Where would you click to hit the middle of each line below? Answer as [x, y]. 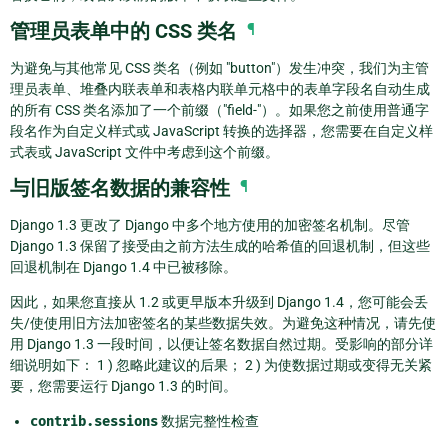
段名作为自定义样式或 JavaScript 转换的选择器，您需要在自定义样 [221, 130]
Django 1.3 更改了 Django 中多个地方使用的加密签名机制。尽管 [210, 224]
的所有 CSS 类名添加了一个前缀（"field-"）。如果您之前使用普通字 [219, 109]
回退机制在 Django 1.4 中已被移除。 [123, 266]
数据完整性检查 [208, 420]
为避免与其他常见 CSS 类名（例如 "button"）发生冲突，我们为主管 [219, 67]
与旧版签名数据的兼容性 [120, 187]
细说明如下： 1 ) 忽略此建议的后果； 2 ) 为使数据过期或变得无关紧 [221, 364]
